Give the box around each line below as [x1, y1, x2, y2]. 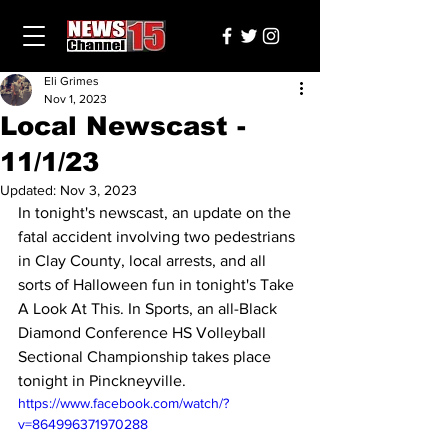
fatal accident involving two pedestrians [18, 228, 299, 245]
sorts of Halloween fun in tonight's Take [18, 276, 298, 293]
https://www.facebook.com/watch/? [18, 395, 229, 411]
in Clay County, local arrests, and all [18, 252, 270, 269]
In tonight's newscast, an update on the [18, 204, 295, 221]
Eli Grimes [44, 74, 99, 88]
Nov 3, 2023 [60, 182, 137, 198]
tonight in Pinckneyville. [18, 372, 186, 389]
